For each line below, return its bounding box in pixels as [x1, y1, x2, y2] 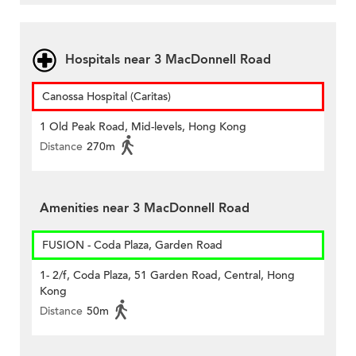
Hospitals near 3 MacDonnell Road [65, 51, 271, 69]
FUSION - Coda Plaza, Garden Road [42, 238, 222, 253]
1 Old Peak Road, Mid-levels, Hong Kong [40, 119, 246, 135]
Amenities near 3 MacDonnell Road [40, 199, 250, 218]
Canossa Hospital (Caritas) [42, 89, 171, 105]
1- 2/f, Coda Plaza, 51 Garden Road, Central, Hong [40, 268, 295, 284]
